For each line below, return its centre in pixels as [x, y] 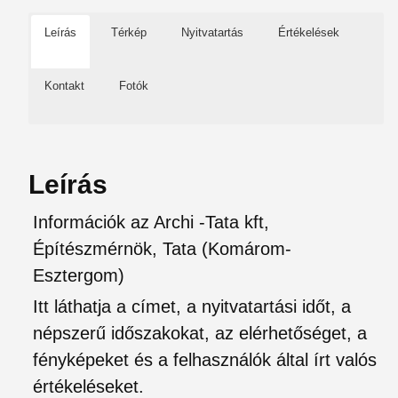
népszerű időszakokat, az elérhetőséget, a [200, 333]
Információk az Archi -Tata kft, [151, 222]
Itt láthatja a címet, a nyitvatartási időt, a [192, 306]
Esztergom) [79, 275]
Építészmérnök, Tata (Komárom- [162, 249]
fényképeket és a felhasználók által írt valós [205, 360]
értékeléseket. [88, 386]
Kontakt [64, 86]
